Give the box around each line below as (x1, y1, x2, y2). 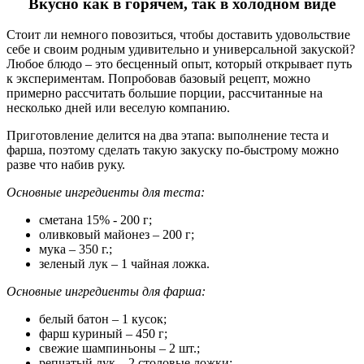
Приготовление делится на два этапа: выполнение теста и (6, 128, 329, 143)
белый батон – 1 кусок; (39, 312, 167, 327)
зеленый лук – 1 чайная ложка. (39, 257, 210, 271)
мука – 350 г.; (39, 242, 112, 257)
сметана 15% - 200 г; (39, 213, 152, 227)
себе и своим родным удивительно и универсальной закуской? (6, 42, 355, 57)
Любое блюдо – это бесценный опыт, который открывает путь (6, 57, 352, 71)
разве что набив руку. (6, 158, 125, 172)
